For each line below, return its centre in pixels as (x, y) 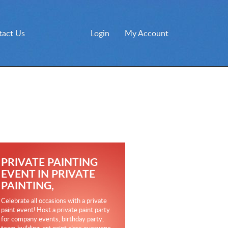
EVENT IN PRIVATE (48, 173)
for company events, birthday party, (52, 219)
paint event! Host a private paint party (55, 210)
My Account (147, 33)
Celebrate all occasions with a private (54, 201)
